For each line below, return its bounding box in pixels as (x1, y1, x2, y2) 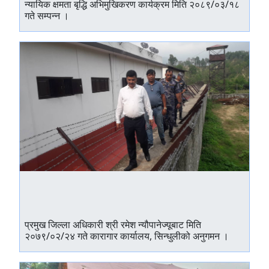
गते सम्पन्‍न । (25, 9, 69, 22)
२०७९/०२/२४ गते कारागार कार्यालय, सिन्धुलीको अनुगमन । (25, 229, 229, 243)
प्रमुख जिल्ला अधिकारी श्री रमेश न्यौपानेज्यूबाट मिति (25, 217, 201, 231)
